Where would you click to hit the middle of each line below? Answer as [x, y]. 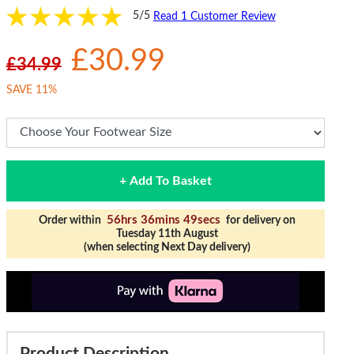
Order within [72, 220]
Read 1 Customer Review [214, 16]
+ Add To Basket [165, 181]
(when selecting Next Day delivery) [168, 247]
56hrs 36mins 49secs [164, 220]
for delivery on [260, 220]
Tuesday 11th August [168, 233]
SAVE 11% [31, 90]
